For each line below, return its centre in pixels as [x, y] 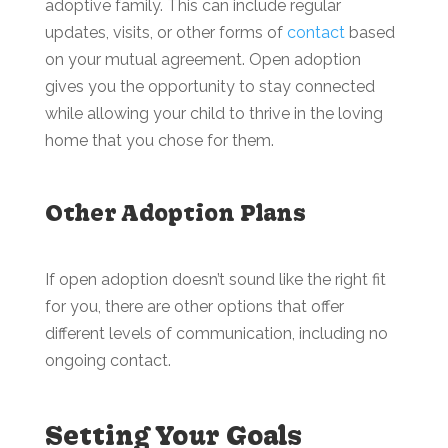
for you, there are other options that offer [194, 306]
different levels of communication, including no [216, 333]
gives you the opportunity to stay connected [209, 86]
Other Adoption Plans [175, 212]
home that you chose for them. [159, 140]
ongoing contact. [109, 360]
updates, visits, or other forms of [165, 32]
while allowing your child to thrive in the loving [213, 113]
